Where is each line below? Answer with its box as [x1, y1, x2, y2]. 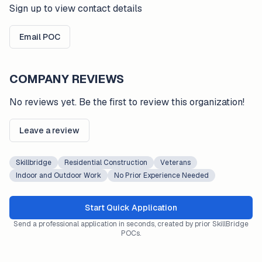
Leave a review [19, 125, 80, 136]
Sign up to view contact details [9, 2, 142, 15]
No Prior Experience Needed [114, 171, 209, 180]
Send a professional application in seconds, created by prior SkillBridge [13, 219, 249, 229]
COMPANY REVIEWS [9, 71, 124, 87]
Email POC [19, 32, 60, 42]
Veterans [160, 158, 191, 167]
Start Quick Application [85, 202, 177, 213]
